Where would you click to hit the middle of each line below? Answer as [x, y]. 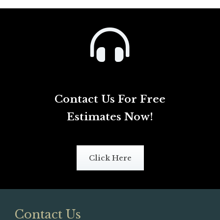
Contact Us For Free [110, 99]
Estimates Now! [110, 117]
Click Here [110, 158]
